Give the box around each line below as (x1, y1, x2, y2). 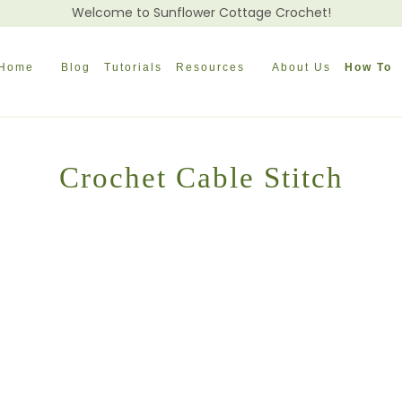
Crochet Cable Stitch (58, 161, 344, 194)
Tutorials (104, 61, 163, 74)
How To (345, 61, 393, 74)
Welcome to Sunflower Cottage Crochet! (71, 4, 331, 22)
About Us (272, 61, 332, 74)
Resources (176, 61, 246, 74)
